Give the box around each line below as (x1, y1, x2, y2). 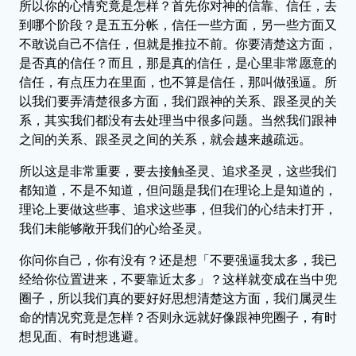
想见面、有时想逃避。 (19, 329, 146, 343)
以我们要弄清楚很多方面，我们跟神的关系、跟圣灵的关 (19, 94, 337, 108)
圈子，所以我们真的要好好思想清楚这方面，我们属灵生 (19, 291, 337, 305)
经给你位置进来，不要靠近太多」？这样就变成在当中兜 (19, 272, 337, 286)
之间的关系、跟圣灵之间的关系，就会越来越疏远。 (19, 132, 311, 146)
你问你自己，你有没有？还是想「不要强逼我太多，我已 (19, 253, 337, 267)
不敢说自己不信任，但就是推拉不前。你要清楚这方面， (19, 37, 337, 51)
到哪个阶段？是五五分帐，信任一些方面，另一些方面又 (19, 17, 337, 32)
